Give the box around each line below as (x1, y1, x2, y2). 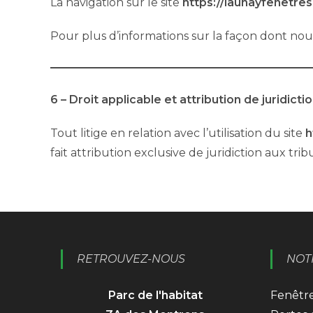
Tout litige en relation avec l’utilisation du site (50, 126, 305, 140)
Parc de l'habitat (108, 288, 203, 302)
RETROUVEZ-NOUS (77, 252, 185, 265)
